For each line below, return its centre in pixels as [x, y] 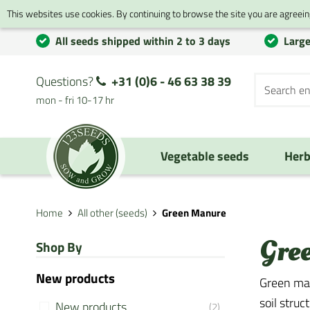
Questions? [66, 81]
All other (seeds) [112, 213]
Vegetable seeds [205, 156]
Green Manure [194, 213]
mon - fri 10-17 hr [75, 100]
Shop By [59, 247]
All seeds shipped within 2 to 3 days [143, 41]
